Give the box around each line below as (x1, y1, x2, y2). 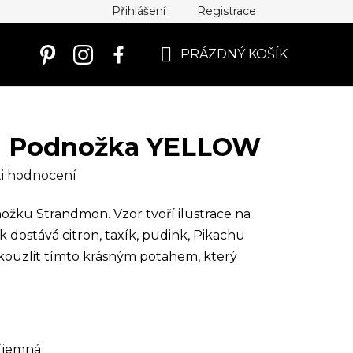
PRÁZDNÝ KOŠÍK (180, 46, 288, 61)
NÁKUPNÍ (159, 65, 221, 80)
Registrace (197, 4, 256, 18)
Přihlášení (112, 4, 165, 18)
